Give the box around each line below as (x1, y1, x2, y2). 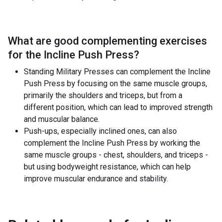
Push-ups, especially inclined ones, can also (24, 126, 177, 136)
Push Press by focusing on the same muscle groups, (24, 79, 207, 88)
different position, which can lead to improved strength (24, 103, 213, 112)
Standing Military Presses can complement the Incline (24, 67, 211, 76)
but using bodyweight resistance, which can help (24, 162, 191, 171)
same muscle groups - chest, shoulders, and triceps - (24, 150, 208, 160)
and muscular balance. (24, 114, 100, 124)
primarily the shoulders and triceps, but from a (24, 91, 182, 100)
